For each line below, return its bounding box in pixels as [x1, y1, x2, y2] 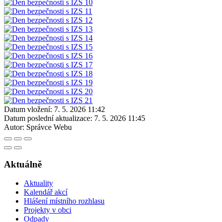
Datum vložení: [4, 105, 52, 113]
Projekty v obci [24, 206, 71, 215]
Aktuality [24, 179, 53, 188]
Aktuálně [4, 159, 42, 169]
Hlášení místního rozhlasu [24, 197, 105, 206]
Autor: [4, 122, 24, 131]
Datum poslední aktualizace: [4, 113, 92, 122]
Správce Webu [26, 122, 72, 131]
